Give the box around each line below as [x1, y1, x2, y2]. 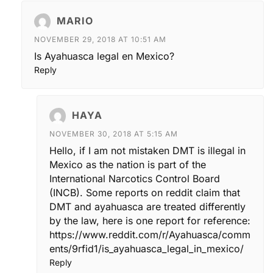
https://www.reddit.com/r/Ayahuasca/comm [49, 229, 250, 241]
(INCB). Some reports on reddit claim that [49, 186, 240, 199]
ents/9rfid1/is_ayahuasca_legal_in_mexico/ [49, 243, 244, 255]
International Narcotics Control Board [49, 172, 220, 185]
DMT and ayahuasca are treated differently [49, 200, 246, 213]
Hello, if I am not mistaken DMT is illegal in [49, 144, 246, 157]
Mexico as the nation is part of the [49, 158, 206, 171]
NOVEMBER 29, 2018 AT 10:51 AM [34, 35, 166, 44]
